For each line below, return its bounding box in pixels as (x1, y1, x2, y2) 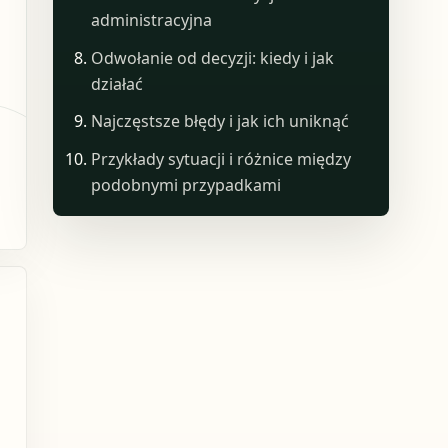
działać (91, 72, 144, 95)
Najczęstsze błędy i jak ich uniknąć (91, 110, 350, 133)
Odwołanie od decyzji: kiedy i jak (91, 46, 335, 69)
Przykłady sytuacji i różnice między (91, 147, 352, 170)
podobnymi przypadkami (91, 173, 282, 196)
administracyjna (91, 9, 213, 32)
